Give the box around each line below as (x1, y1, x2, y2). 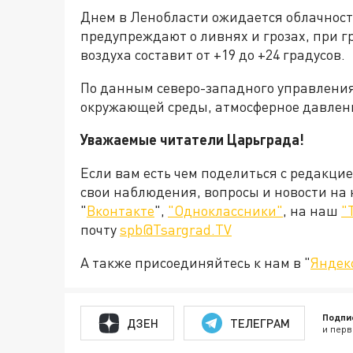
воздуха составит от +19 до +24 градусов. (80, 46, 345, 64)
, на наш (283, 202, 341, 220)
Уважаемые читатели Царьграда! (80, 131, 304, 149)
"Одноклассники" (168, 202, 283, 220)
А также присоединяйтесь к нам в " (80, 254, 310, 272)
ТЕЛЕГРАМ (229, 315, 290, 330)
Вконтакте (87, 202, 154, 220)
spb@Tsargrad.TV (120, 221, 232, 239)
